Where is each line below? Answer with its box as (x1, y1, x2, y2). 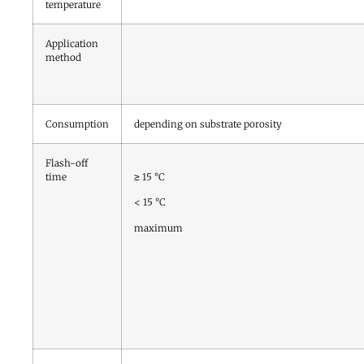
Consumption (45, 117, 109, 130)
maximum (134, 221, 183, 234)
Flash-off (45, 156, 88, 169)
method (45, 50, 81, 63)
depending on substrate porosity (134, 117, 282, 130)
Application (45, 37, 98, 50)
